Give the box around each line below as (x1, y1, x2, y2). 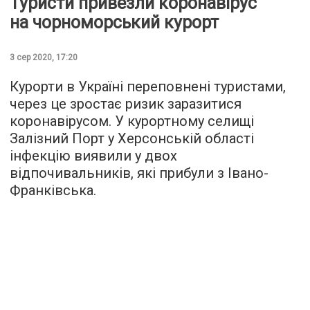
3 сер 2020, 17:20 (10, 52, 77, 62)
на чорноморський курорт (10, 12, 219, 33)
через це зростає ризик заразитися (10, 95, 241, 112)
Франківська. (10, 181, 96, 199)
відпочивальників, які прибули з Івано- (10, 164, 268, 181)
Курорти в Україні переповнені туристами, (10, 77, 286, 95)
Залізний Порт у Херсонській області (10, 129, 254, 147)
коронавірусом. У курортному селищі (10, 112, 254, 129)
